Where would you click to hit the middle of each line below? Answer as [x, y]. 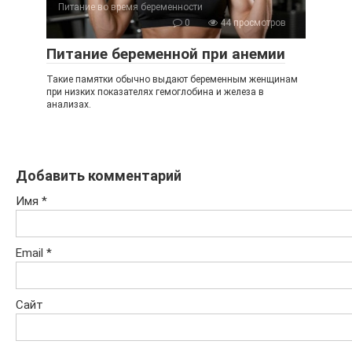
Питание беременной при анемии [166, 53]
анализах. [69, 104]
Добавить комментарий [99, 175]
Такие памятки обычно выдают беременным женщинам [172, 79]
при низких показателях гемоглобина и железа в [155, 92]
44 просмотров [252, 22]
